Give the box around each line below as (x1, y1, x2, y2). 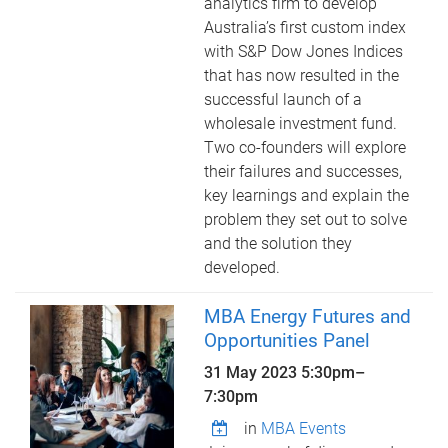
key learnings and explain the (204, 186, 410, 205)
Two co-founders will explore (204, 138, 407, 157)
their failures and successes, (204, 162, 403, 181)
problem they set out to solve (204, 210, 408, 229)
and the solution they (204, 234, 353, 253)
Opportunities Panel (204, 329, 371, 352)
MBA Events (261, 419, 347, 438)
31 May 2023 (204, 363, 302, 382)
